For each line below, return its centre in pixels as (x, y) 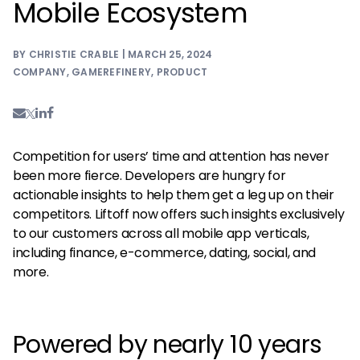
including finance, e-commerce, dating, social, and (164, 252)
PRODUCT (182, 72)
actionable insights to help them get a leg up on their (174, 194)
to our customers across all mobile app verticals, (161, 233)
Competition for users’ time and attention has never (171, 156)
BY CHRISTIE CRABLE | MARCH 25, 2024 (113, 54)
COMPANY (40, 72)
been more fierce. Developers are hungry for (149, 175)
